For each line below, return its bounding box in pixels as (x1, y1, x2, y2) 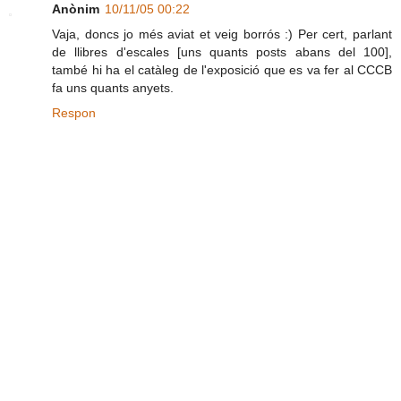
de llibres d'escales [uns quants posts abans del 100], (52, 45, 392, 60)
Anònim (52, 2, 99, 17)
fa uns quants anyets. (52, 81, 174, 96)
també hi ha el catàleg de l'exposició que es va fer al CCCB (52, 63, 392, 78)
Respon (52, 106, 96, 121)
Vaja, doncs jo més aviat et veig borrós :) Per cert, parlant (52, 27, 392, 42)
